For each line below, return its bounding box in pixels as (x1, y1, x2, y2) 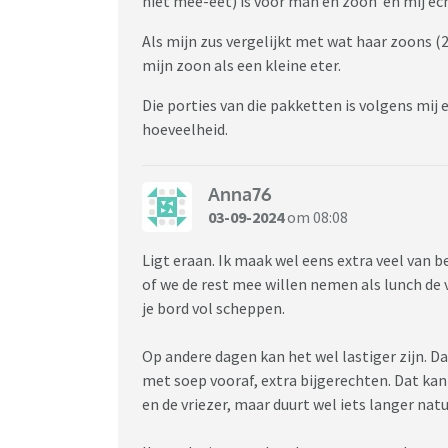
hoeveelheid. (142, 118, 231, 139)
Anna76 (208, 183, 272, 206)
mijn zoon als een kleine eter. (142, 54, 344, 75)
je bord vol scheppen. (142, 297, 288, 318)
